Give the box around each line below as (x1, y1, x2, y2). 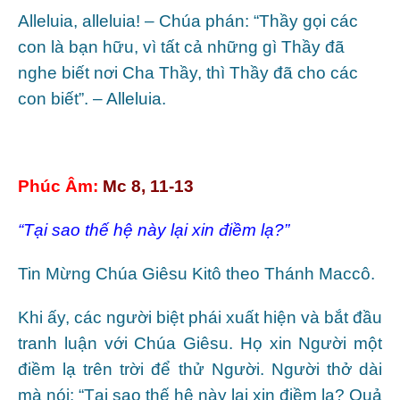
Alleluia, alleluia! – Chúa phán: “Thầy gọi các (18, 11, 358, 30)
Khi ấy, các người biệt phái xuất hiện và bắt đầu (18, 307, 382, 327)
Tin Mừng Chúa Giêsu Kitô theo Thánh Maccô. (18, 263, 375, 283)
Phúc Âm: (18, 176, 98, 196)
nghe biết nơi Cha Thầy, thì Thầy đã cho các (18, 62, 358, 82)
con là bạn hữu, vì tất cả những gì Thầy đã (18, 37, 345, 56)
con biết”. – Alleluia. (18, 88, 166, 108)
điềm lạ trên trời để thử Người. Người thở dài (18, 359, 382, 379)
